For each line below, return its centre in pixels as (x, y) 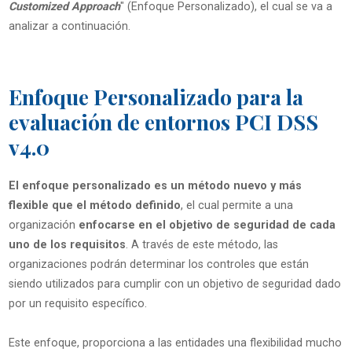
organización (43, 225)
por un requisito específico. (77, 304)
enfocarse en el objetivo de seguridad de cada (207, 225)
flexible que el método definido (94, 206)
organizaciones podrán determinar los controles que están (158, 265)
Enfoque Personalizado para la (156, 96)
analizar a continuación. (69, 26)
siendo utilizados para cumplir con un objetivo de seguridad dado (174, 284)
